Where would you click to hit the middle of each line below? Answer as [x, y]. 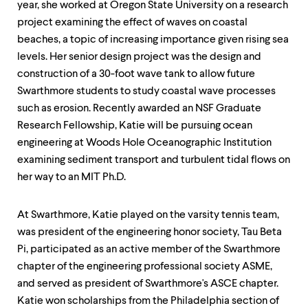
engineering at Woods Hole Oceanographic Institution [144, 143]
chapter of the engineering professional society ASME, [145, 267]
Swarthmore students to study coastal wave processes [146, 91]
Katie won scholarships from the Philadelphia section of [148, 301]
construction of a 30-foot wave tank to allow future [136, 74]
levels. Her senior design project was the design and [139, 57]
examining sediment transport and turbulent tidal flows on [154, 160]
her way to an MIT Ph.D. [71, 177]
